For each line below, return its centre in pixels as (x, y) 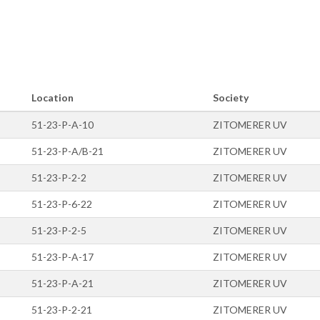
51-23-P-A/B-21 (67, 151)
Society (231, 97)
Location (52, 97)
